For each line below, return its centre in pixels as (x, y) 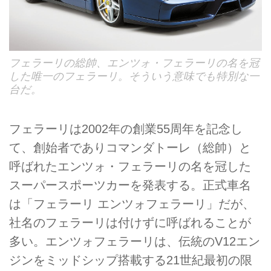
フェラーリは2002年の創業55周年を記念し (126, 129)
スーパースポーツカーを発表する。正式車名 (130, 185)
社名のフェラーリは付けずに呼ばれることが (130, 223)
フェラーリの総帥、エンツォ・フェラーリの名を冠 (134, 63)
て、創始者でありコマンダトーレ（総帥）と (130, 148)
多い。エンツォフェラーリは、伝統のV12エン (135, 242)
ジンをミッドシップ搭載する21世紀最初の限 (131, 260)
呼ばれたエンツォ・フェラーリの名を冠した (130, 167)
